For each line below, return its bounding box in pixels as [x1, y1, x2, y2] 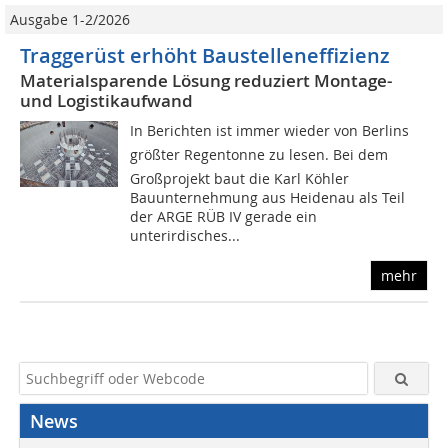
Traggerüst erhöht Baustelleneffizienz [20, 42, 390, 70]
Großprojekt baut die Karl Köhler [130, 169, 350, 189]
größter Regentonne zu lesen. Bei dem [130, 145, 389, 165]
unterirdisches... [130, 226, 241, 246]
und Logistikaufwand [20, 89, 193, 113]
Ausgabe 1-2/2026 [10, 10, 130, 30]
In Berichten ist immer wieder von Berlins [130, 121, 410, 141]
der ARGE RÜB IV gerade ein [130, 207, 318, 227]
